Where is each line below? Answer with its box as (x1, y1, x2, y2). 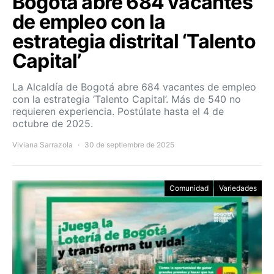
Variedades (219, 183, 257, 193)
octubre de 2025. (12, 117, 93, 130)
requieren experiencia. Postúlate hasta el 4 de (12, 105, 224, 118)
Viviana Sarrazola (12, 140, 73, 150)
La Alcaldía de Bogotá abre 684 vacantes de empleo (12, 81, 256, 94)
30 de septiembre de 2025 (84, 140, 174, 150)
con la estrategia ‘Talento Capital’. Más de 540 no (12, 93, 241, 106)
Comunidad (169, 183, 209, 193)
